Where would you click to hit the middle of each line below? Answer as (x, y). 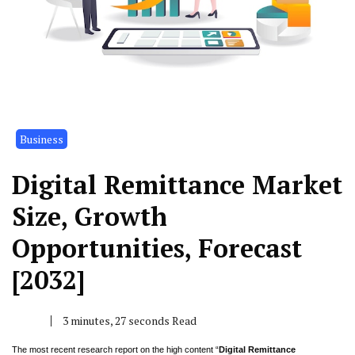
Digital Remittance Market (177, 184)
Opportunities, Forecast (157, 248)
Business (42, 139)
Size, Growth (90, 216)
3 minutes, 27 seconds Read (130, 320)
